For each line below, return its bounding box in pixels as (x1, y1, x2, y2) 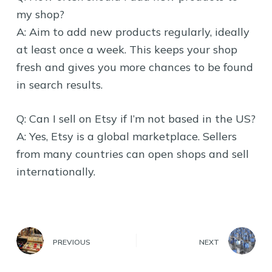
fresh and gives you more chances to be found (16, 59, 253, 74)
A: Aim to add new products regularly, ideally (16, 24, 250, 39)
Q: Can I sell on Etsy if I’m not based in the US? (16, 111, 256, 126)
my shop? (16, 7, 64, 21)
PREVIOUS (52, 237, 90, 246)
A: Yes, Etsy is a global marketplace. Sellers (16, 129, 237, 143)
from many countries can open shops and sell (16, 146, 249, 161)
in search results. (16, 77, 103, 92)
